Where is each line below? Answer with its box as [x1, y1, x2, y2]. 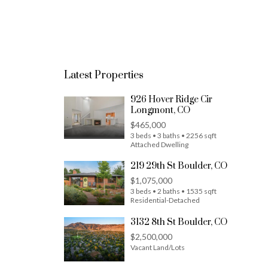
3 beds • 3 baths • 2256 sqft [130, 131, 217, 140]
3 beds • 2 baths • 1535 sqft [130, 187, 217, 196]
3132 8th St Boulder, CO [130, 217, 227, 228]
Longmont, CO [130, 105, 190, 116]
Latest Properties [64, 69, 144, 82]
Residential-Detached [130, 196, 200, 205]
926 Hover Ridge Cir [130, 94, 212, 105]
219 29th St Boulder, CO [130, 160, 227, 172]
